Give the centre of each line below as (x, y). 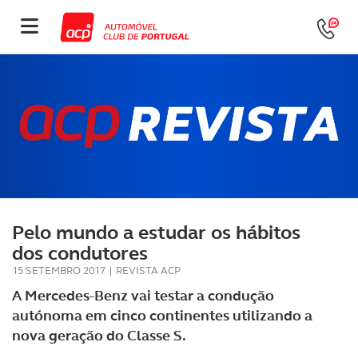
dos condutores (80, 253)
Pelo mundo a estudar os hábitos (156, 233)
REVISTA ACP (148, 270)
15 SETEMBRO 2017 (59, 270)
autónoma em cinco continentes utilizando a (162, 316)
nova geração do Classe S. (99, 336)
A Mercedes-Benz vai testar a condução (143, 296)
